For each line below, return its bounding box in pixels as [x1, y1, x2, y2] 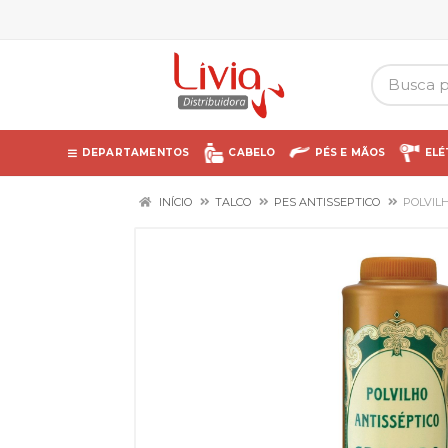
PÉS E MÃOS [314, 146, 386, 159]
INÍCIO [156, 195, 192, 209]
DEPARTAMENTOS [81, 146, 190, 159]
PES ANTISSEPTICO [274, 195, 380, 209]
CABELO [228, 146, 276, 159]
